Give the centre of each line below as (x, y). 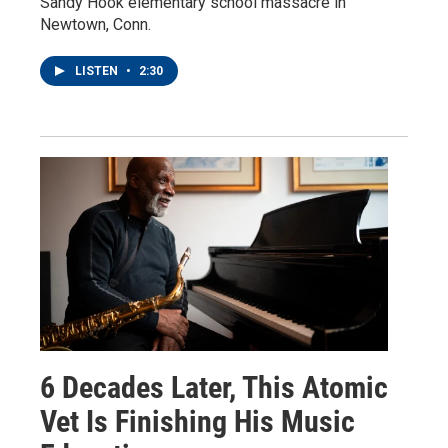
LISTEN (98, 70)
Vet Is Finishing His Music (197, 421)
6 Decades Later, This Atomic (214, 387)
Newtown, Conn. (95, 24)
